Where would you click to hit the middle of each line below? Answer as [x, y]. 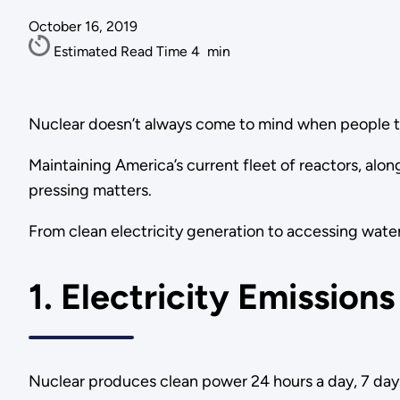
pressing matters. [90, 190]
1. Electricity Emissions [211, 297]
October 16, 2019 [83, 27]
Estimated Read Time [122, 52]
